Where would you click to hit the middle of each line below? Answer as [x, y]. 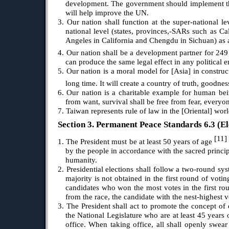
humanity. [81, 160]
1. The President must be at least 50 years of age [136, 141]
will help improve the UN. [107, 13]
